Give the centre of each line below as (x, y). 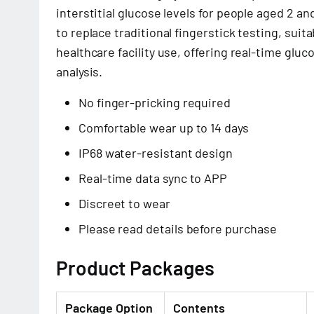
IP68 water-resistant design (156, 153)
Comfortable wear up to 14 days (164, 128)
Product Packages (135, 268)
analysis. (80, 71)
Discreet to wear (124, 203)
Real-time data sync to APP (153, 178)
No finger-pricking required (155, 102)
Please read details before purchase (178, 228)
